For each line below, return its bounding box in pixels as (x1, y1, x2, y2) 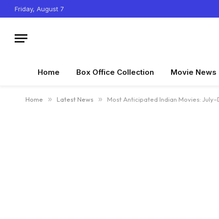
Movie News (171, 67, 217, 77)
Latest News (57, 95, 93, 103)
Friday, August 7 (15, 4, 64, 13)
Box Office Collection (76, 67, 154, 77)
